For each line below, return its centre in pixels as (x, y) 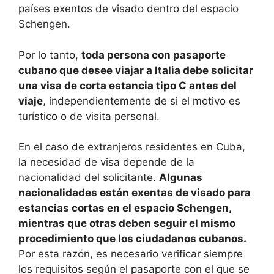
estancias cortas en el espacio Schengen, (125, 208)
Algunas (181, 178)
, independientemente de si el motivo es (142, 101)
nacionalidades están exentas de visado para (135, 193)
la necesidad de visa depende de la (106, 162)
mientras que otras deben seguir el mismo (127, 224)
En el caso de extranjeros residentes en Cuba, (132, 147)
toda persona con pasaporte (154, 55)
